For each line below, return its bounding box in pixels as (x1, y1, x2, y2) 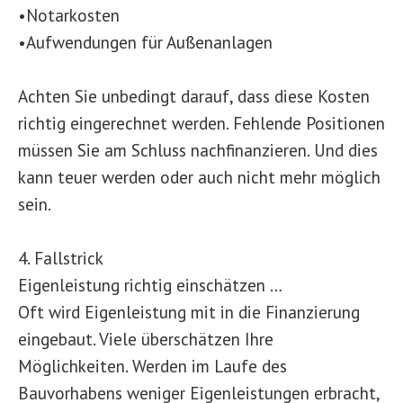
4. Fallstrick (18, 246, 103, 269)
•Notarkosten (18, 4, 120, 26)
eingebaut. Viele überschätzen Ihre (18, 327, 273, 350)
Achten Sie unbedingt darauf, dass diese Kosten (18, 85, 370, 107)
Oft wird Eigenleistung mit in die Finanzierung (18, 300, 360, 323)
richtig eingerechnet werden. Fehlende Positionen (18, 112, 385, 134)
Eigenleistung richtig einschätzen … (18, 273, 282, 296)
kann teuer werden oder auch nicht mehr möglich (18, 166, 381, 188)
